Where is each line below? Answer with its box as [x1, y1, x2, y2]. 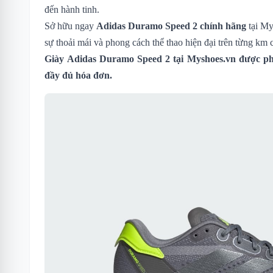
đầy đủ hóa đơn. [44, 69, 112, 80]
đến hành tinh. [44, 4, 99, 15]
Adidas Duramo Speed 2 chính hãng [96, 20, 246, 31]
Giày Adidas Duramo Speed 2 [44, 53, 170, 64]
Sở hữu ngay [44, 20, 96, 31]
